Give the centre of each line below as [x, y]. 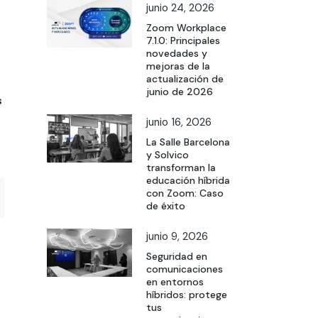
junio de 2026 [180, 92]
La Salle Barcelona [188, 142]
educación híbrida [188, 181]
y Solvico [168, 155]
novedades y [177, 54]
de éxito [166, 206]
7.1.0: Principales [183, 41]
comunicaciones [185, 269]
